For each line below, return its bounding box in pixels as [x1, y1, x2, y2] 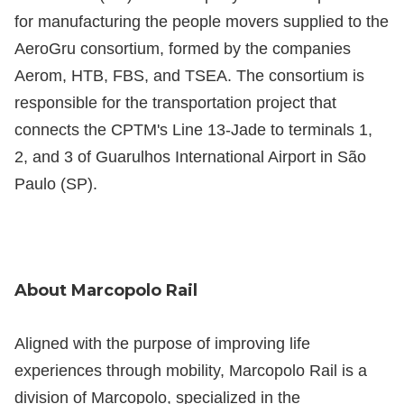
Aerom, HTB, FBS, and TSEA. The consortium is [14, 67, 364, 86]
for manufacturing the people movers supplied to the [14, 13, 389, 32]
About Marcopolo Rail [14, 280, 197, 300]
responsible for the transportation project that [14, 94, 336, 113]
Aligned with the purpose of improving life [14, 334, 310, 353]
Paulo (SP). [14, 175, 97, 194]
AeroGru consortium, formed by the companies [14, 40, 351, 59]
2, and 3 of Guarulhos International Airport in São [14, 148, 366, 167]
